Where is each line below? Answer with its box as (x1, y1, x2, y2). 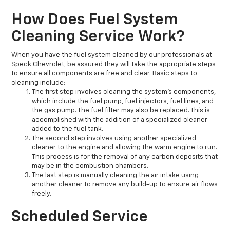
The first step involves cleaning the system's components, (32, 89, 216, 96)
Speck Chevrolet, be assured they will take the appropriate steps (11, 61, 216, 68)
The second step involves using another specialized (32, 135, 197, 142)
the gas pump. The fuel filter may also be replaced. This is (32, 107, 210, 114)
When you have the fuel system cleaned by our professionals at (11, 52, 213, 59)
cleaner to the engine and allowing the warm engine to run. (32, 144, 218, 151)
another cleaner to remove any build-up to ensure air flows (32, 181, 218, 188)
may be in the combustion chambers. (32, 163, 149, 170)
